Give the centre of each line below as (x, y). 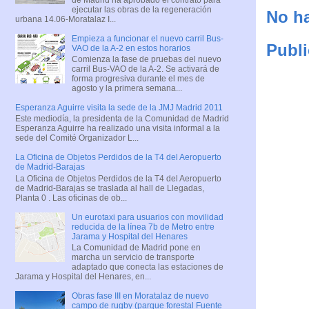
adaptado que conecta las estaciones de (147, 267)
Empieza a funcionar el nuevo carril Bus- (147, 38)
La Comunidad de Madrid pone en (136, 248)
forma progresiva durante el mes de (138, 78)
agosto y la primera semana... (127, 88)
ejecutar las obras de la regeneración (141, 9)
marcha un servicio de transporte (133, 258)
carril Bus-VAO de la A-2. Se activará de (145, 69)
